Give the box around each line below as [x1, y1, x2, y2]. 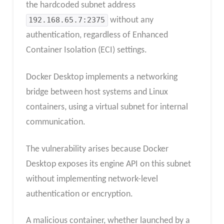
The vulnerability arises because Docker [25, 144, 168, 154]
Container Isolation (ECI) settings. [25, 45, 147, 55]
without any [107, 15, 153, 25]
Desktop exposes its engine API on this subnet [25, 159, 191, 169]
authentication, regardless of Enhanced [25, 30, 168, 40]
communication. [25, 117, 85, 127]
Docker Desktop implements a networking [25, 72, 177, 82]
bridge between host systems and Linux [25, 87, 168, 97]
